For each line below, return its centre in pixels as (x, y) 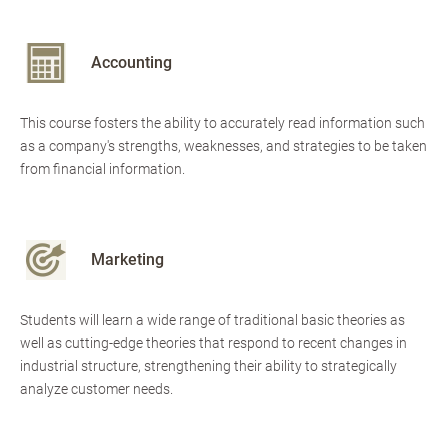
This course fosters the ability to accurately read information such (222, 123)
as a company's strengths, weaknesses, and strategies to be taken (223, 146)
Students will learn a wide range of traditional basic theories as (212, 320)
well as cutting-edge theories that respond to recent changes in (213, 343)
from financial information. (102, 169)
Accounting (131, 63)
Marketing (127, 260)
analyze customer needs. (96, 389)
